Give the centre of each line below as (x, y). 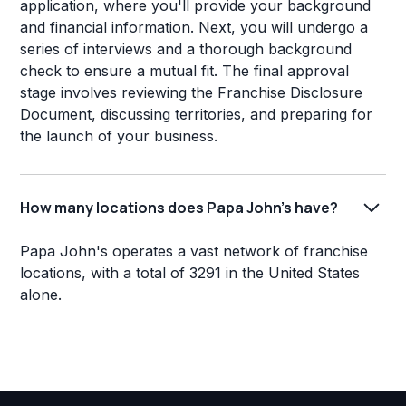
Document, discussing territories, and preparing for (197, 115)
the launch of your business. (119, 136)
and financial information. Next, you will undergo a (194, 28)
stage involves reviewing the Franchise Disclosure (192, 93)
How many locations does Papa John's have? (179, 207)
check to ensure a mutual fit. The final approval (185, 71)
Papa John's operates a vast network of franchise (194, 251)
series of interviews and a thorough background (186, 49)
